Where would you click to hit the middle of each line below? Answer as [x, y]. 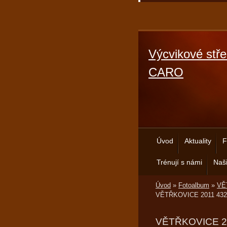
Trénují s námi [179, 162]
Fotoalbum [194, 185]
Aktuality [198, 141]
